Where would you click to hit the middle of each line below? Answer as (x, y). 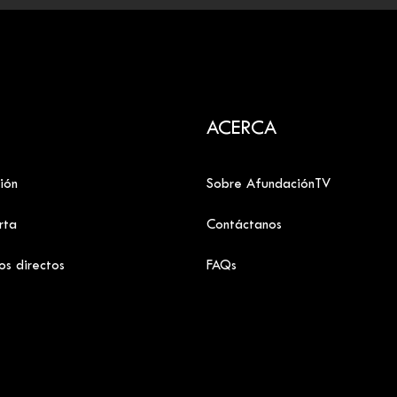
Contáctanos (245, 225)
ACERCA (242, 129)
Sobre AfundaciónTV (269, 184)
